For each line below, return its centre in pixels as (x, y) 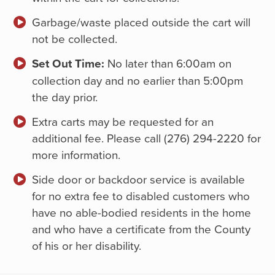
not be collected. (75, 39)
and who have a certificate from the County (141, 229)
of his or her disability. (87, 246)
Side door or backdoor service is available (139, 179)
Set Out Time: (68, 64)
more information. (76, 155)
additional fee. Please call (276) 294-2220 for (147, 138)
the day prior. (65, 97)
